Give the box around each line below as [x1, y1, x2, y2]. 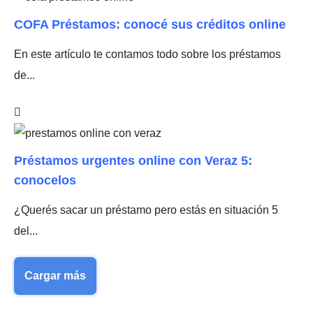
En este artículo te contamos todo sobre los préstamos [14, 48, 281, 61]
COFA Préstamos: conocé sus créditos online [14, 17, 286, 32]
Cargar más [24, 270, 86, 282]
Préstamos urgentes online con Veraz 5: [14, 154, 252, 168]
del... [14, 225, 38, 238]
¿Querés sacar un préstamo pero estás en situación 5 [14, 204, 278, 217]
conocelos [14, 173, 76, 188]
